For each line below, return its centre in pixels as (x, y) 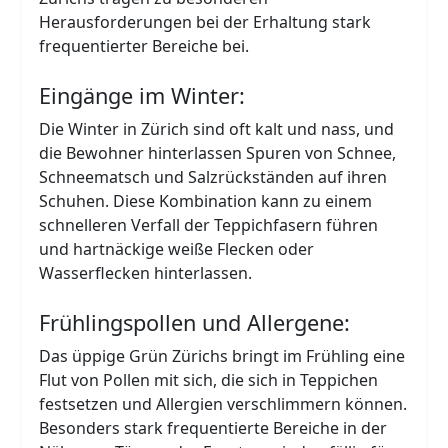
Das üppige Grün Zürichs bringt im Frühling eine (222, 355)
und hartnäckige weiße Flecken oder (177, 248)
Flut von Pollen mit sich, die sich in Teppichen (209, 379)
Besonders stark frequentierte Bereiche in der (213, 427)
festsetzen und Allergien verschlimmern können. (223, 403)
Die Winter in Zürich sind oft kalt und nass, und (217, 128)
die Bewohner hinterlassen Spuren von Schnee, (218, 152)
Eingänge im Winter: (142, 95)
